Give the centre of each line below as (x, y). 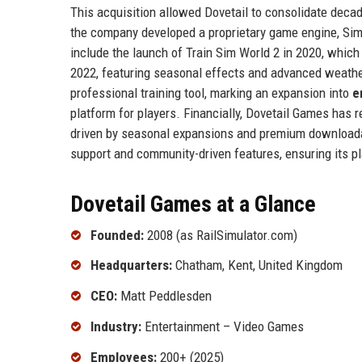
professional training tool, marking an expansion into (211, 93)
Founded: (117, 235)
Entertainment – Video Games (223, 326)
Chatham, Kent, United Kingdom (257, 265)
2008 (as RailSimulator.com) (221, 235)
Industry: (116, 326)
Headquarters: (131, 265)
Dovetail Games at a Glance (193, 204)
